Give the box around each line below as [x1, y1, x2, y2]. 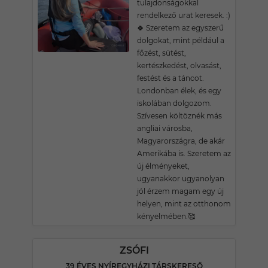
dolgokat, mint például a [137, 36, 224, 45]
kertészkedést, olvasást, [137, 61, 221, 70]
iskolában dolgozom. [137, 99, 212, 108]
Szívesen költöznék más [137, 111, 222, 120]
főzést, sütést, [137, 48, 186, 57]
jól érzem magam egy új [137, 187, 224, 196]
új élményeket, [137, 162, 190, 170]
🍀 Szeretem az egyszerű [137, 23, 224, 32]
